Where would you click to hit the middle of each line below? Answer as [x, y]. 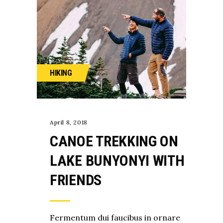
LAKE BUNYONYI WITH [117, 161]
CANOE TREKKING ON [114, 141]
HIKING [61, 73]
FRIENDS [76, 180]
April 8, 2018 [69, 122]
